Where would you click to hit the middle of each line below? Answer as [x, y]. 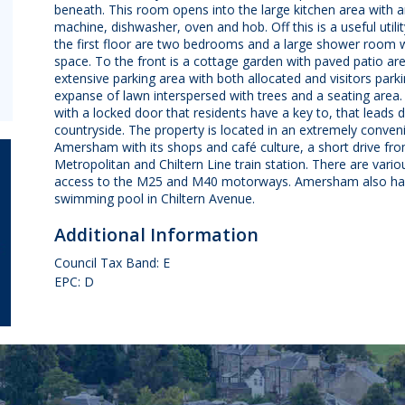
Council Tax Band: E [112, 262]
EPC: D [74, 281]
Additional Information [156, 234]
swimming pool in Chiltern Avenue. [154, 198]
